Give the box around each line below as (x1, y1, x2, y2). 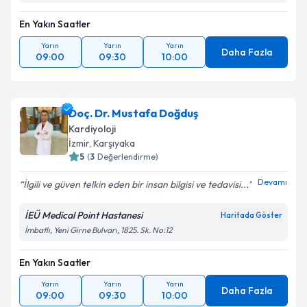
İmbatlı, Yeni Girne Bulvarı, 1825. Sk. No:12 (25, 232, 172, 243)
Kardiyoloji (69, 130, 116, 143)
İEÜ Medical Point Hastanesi (25, 217, 143, 229)
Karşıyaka (93, 145, 135, 157)
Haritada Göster (221, 218, 282, 228)
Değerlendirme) (97, 159, 158, 169)
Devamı (258, 184, 287, 195)
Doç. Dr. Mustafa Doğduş (69, 114, 198, 127)
